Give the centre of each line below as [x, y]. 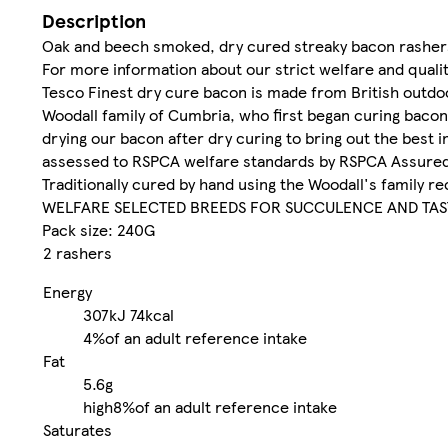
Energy [67, 291]
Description [94, 20]
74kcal [152, 314]
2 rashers [77, 252]
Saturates [77, 429]
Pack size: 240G [98, 229]
